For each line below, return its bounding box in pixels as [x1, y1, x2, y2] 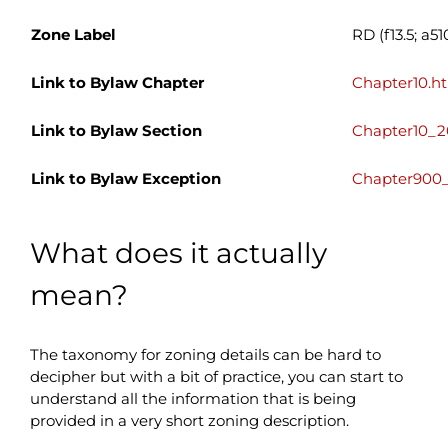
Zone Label [30, 24, 116, 44]
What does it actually [29, 235, 327, 270]
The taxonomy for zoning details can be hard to [29, 344, 381, 364]
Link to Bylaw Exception [30, 168, 221, 188]
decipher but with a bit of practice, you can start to [29, 366, 403, 386]
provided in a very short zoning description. [29, 410, 349, 430]
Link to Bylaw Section [30, 120, 202, 140]
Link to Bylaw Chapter [30, 72, 204, 92]
